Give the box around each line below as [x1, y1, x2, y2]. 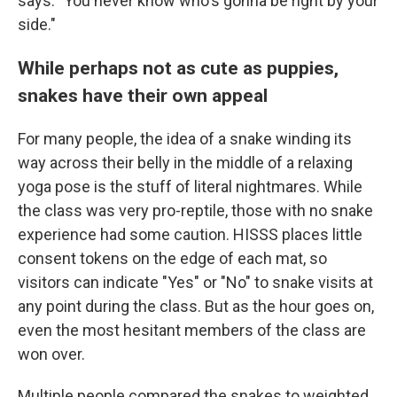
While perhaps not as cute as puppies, [18, 57, 339, 79]
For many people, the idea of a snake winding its [18, 129, 352, 148]
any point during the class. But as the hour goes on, [18, 297, 374, 315]
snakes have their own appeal [18, 84, 272, 106]
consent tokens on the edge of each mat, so [18, 249, 327, 268]
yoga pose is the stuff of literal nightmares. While [18, 177, 362, 196]
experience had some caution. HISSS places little [18, 225, 362, 244]
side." [18, 15, 56, 34]
